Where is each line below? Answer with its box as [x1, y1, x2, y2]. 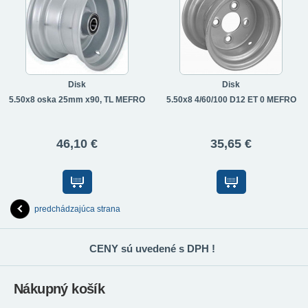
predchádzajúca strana [34, 204, 120, 214]
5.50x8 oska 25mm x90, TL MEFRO [9, 95, 145, 105]
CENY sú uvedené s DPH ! [89, 243, 215, 255]
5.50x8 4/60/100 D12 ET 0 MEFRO [166, 95, 296, 105]
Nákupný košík [14, 281, 105, 297]
